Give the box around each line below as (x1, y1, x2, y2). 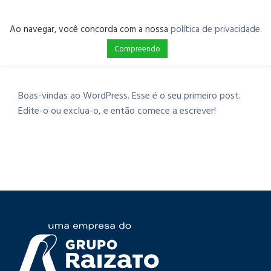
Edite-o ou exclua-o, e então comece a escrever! (18, 103, 216, 118)
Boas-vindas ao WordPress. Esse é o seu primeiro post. (18, 88, 241, 103)
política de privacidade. (170, 22, 262, 35)
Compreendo (114, 43, 160, 54)
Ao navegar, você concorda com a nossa (9, 22, 171, 35)
